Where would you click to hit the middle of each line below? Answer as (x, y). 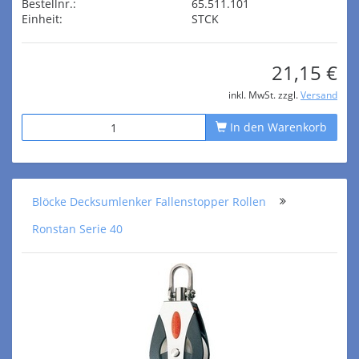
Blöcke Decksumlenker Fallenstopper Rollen (149, 202)
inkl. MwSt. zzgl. (264, 95)
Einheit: (42, 19)
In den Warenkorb (277, 127)
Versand (319, 95)
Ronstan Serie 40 (77, 229)
